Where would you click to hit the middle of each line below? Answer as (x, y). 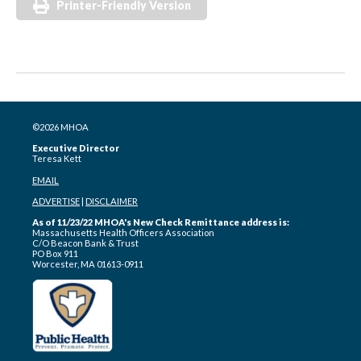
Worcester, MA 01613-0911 (88, 264)
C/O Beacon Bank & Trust (85, 243)
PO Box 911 (55, 254)
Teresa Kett (57, 159)
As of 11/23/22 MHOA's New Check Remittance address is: (161, 222)
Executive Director (76, 148)
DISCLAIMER (112, 201)
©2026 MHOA (60, 127)
